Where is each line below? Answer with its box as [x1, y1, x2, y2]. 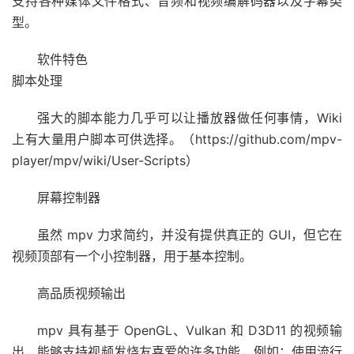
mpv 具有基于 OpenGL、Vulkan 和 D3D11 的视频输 [37, 322, 342, 338]
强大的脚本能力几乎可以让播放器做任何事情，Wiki [37, 109, 342, 126]
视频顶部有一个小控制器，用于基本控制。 [12, 247, 252, 264]
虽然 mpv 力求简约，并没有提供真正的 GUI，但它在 [37, 226, 342, 243]
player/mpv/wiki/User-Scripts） [12, 152, 198, 168]
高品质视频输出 [37, 284, 126, 301]
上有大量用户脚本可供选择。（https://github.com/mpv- [12, 130, 342, 147]
